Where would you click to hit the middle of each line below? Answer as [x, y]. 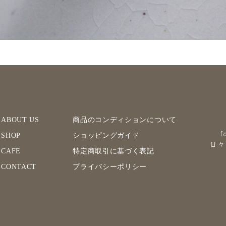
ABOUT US [20, 120]
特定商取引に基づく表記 [114, 151]
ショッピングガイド [106, 135]
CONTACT [19, 166]
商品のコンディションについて [125, 120]
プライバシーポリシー [110, 166]
